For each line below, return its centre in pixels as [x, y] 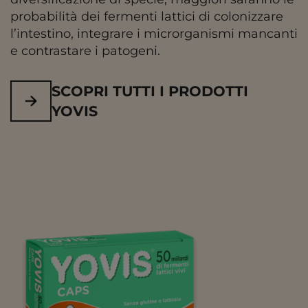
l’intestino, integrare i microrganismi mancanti [154, 34]
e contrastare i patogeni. [85, 51]
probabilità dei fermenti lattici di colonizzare [147, 17]
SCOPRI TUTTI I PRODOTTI [150, 91]
